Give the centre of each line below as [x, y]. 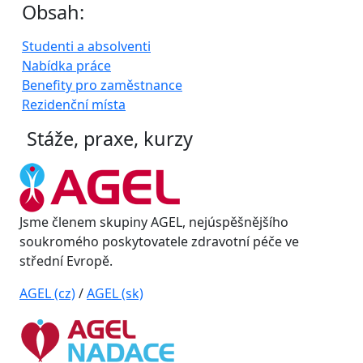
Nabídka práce [66, 65]
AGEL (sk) [115, 293]
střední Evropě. [66, 261]
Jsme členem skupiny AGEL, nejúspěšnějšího [154, 222]
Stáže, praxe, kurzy [107, 138]
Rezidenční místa [74, 104]
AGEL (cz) [47, 293]
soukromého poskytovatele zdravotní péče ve [159, 241]
